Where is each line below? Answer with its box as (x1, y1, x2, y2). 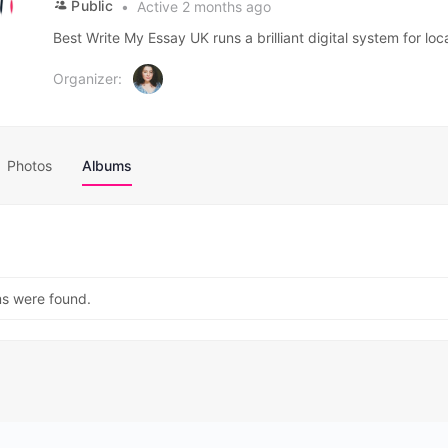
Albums (82, 157, 132, 174)
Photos (7, 157, 52, 174)
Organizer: (53, 70, 122, 87)
